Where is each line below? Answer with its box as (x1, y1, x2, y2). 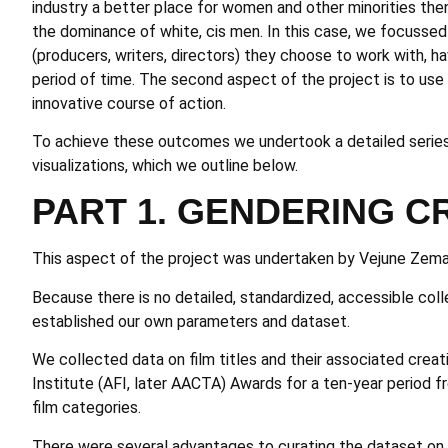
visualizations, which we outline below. (32, 156, 298, 175)
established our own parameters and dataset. (32, 311, 350, 331)
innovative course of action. (32, 93, 226, 113)
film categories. (32, 398, 141, 418)
